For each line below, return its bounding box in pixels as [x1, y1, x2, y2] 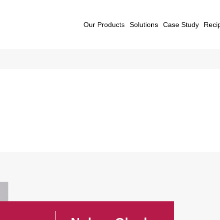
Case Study [163, 21, 199, 28]
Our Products [83, 21, 125, 28]
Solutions [129, 21, 158, 28]
